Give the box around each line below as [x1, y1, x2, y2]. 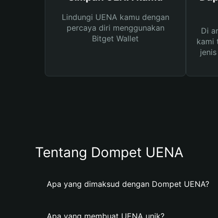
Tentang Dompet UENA [35, 144, 183, 161]
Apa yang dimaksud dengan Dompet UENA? [47, 179, 209, 189]
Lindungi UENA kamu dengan [61, 12, 169, 22]
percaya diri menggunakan [66, 23, 164, 33]
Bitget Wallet [92, 34, 139, 43]
